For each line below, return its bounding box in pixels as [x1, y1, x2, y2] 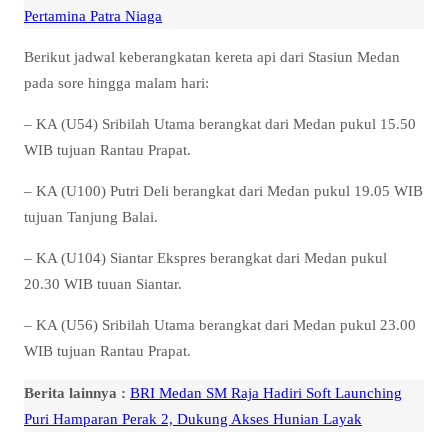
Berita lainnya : [24, 383, 126, 401]
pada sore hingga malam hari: [24, 73, 209, 91]
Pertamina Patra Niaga [24, 6, 162, 24]
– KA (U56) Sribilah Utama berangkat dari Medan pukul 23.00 [24, 316, 416, 334]
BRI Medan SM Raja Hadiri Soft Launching [130, 383, 402, 401]
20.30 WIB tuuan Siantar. [24, 275, 182, 293]
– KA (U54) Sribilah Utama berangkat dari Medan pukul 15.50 [24, 115, 416, 132]
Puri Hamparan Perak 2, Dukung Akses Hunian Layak [24, 409, 362, 427]
